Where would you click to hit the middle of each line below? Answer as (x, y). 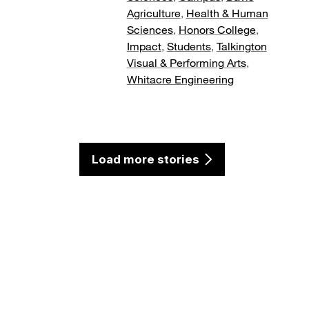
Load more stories (145, 160)
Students (189, 46)
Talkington (241, 46)
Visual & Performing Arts (186, 63)
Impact (144, 46)
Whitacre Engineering (180, 79)
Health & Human (227, 13)
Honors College (217, 30)
